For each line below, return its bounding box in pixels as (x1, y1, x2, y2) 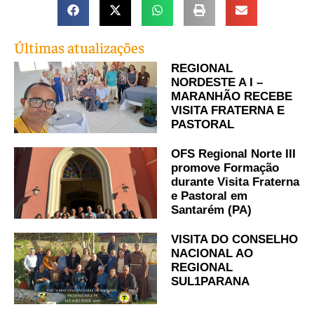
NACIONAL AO (171, 247, 253, 261)
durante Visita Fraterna (171, 175, 299, 189)
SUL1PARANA (171, 275, 250, 289)
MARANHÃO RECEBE (171, 90, 292, 104)
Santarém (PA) (171, 203, 252, 217)
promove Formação (171, 161, 279, 175)
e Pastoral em (171, 189, 247, 203)
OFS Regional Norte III (171, 147, 296, 161)
